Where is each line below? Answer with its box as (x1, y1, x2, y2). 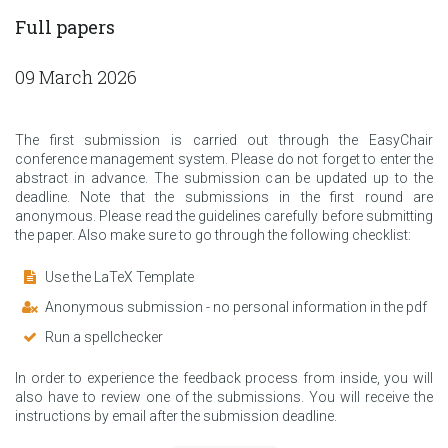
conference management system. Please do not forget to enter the (15, 150, 433, 167)
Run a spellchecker (45, 328, 163, 345)
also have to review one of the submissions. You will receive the (15, 388, 433, 405)
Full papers (15, 14, 115, 39)
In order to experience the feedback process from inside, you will (15, 369, 433, 386)
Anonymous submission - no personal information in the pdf (45, 298, 427, 315)
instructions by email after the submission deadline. (15, 407, 337, 424)
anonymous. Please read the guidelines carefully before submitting (15, 207, 433, 224)
